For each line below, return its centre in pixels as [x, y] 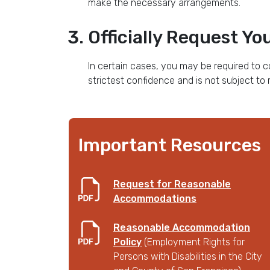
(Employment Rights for [194, 242]
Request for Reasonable [172, 184]
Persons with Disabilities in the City [188, 256]
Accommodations [155, 199]
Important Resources [170, 145]
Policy [127, 242]
